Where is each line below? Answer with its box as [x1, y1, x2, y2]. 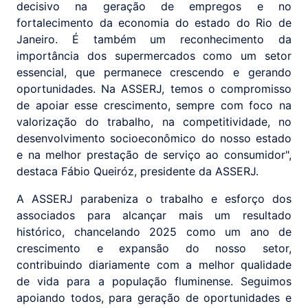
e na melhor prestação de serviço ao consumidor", [16, 148, 291, 162]
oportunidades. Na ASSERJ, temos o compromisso [16, 82, 291, 96]
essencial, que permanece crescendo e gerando [16, 65, 291, 80]
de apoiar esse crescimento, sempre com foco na [16, 98, 291, 113]
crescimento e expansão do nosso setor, [16, 241, 291, 256]
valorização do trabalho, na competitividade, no [16, 115, 291, 129]
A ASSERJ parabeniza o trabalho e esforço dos [16, 192, 291, 206]
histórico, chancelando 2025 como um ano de [16, 225, 291, 239]
